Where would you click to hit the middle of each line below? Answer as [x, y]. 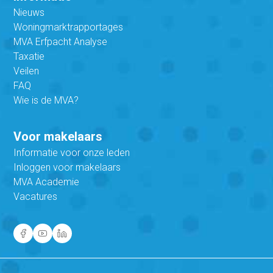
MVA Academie [47, 182]
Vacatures [36, 196]
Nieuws [29, 12]
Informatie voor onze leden [72, 152]
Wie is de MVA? [46, 100]
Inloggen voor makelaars [67, 167]
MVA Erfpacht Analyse [61, 41]
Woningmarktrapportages [69, 27]
